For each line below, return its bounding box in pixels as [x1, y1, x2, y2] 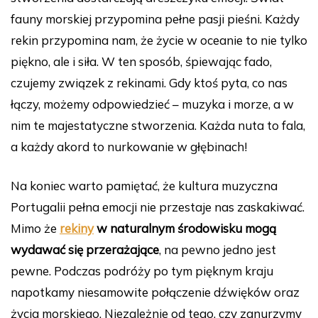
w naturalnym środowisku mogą [94, 220, 276, 236]
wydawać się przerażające [11, 241, 159, 257]
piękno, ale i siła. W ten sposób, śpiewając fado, [11, 53, 272, 69]
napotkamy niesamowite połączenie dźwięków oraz [11, 284, 300, 300]
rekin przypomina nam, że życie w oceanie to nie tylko [11, 32, 307, 48]
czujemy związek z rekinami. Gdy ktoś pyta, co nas [11, 75, 287, 90]
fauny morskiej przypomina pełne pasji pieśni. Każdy [11, 11, 300, 26]
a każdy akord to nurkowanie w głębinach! [11, 138, 247, 154]
